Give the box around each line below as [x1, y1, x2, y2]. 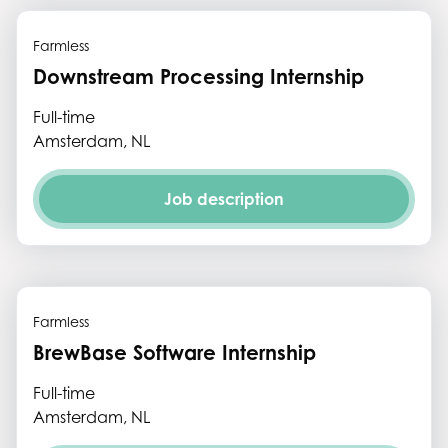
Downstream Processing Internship [33, 64, 364, 89]
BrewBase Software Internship [33, 340, 316, 365]
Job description [164, 189, 284, 209]
